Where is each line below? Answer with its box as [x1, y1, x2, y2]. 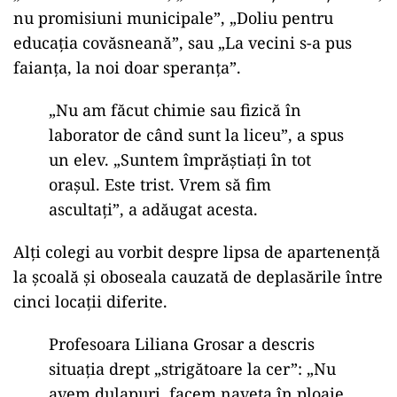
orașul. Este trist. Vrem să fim [49, 174, 271, 195]
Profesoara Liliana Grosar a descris [49, 333, 315, 354]
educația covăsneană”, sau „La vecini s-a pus [13, 32, 352, 53]
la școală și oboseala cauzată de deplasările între [13, 266, 383, 287]
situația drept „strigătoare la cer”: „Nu [49, 358, 336, 379]
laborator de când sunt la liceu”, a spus [49, 124, 344, 145]
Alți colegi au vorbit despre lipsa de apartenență [13, 241, 380, 262]
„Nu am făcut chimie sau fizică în [49, 99, 301, 121]
